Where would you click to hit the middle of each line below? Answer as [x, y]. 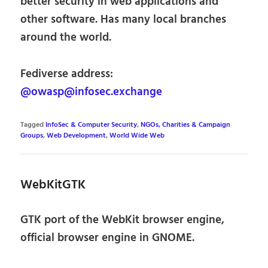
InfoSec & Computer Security [92, 125]
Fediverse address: [67, 74]
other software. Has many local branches [124, 20]
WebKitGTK [53, 185]
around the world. [66, 38]
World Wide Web [137, 135]
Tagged [32, 125]
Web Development [77, 135]
